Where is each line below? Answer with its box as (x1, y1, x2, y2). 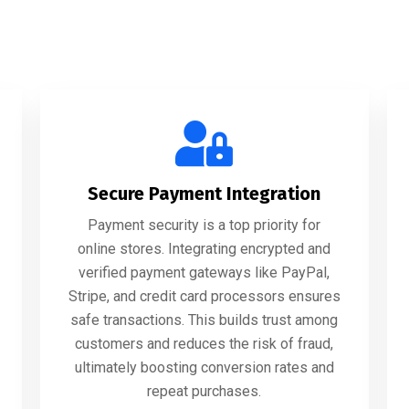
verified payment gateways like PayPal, (79, 264, 330, 281)
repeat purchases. (147, 383, 262, 400)
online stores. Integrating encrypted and (78, 240, 331, 257)
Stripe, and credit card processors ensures (68, 288, 341, 305)
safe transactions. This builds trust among (70, 311, 339, 329)
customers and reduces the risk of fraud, (75, 335, 334, 352)
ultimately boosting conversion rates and (74, 359, 334, 376)
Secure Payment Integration (88, 183, 321, 204)
